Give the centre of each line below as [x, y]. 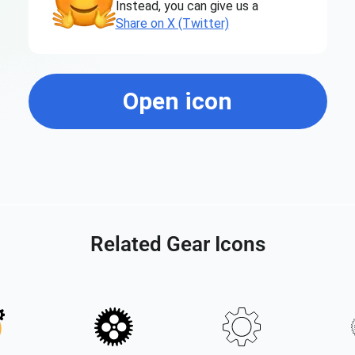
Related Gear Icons [177, 244]
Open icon [177, 101]
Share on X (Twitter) [172, 23]
